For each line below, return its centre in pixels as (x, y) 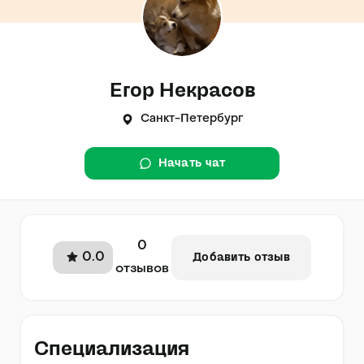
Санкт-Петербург (192, 119)
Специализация (112, 349)
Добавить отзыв (241, 258)
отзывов (143, 269)
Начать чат (192, 163)
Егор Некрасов (182, 90)
